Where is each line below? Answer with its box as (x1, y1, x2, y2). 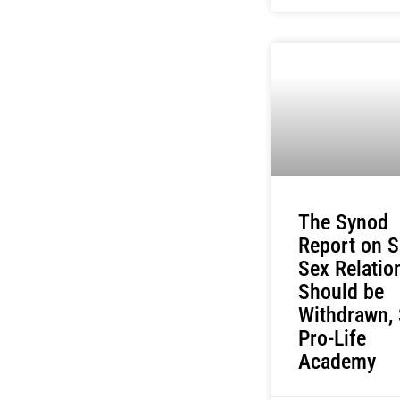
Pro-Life (297, 325, 366, 351)
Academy (297, 348, 376, 374)
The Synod (297, 209, 388, 235)
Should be (297, 279, 384, 304)
